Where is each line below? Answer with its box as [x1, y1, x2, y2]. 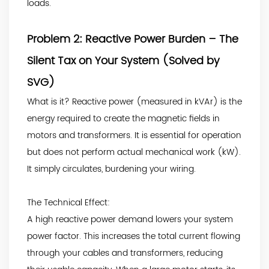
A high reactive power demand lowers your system [27, 212, 233, 226]
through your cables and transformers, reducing [27, 246, 223, 260]
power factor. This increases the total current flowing [27, 229, 240, 243]
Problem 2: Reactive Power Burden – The [27, 30, 238, 48]
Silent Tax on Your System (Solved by [27, 52, 220, 70]
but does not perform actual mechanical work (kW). [27, 145, 241, 159]
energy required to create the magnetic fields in [27, 111, 220, 125]
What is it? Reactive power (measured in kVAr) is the [27, 94, 242, 109]
